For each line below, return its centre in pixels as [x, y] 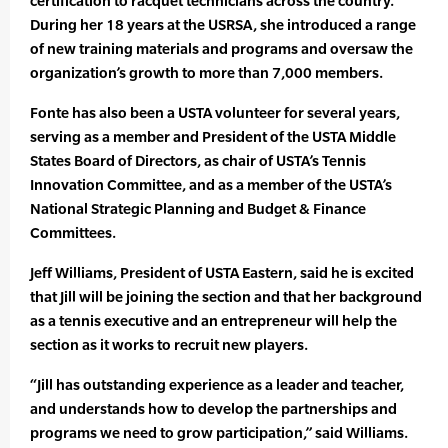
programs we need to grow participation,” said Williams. [219, 433]
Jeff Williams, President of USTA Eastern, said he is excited [222, 273]
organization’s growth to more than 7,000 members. [206, 73]
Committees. [73, 233]
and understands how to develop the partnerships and [213, 409]
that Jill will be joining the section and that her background [226, 297]
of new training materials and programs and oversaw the [221, 49]
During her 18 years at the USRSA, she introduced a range [223, 25]
